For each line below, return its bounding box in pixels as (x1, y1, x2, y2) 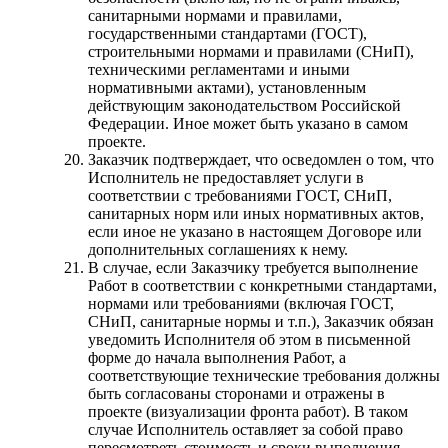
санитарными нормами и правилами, (88, 6, 342, 24)
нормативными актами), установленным (88, 78, 366, 96)
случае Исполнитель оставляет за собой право (88, 420, 403, 438)
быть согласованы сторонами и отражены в (88, 384, 385, 402)
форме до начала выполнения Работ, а (88, 348, 346, 366)
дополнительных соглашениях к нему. (88, 240, 348, 258)
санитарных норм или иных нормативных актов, (88, 204, 424, 222)
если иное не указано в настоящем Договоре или (88, 222, 422, 240)
